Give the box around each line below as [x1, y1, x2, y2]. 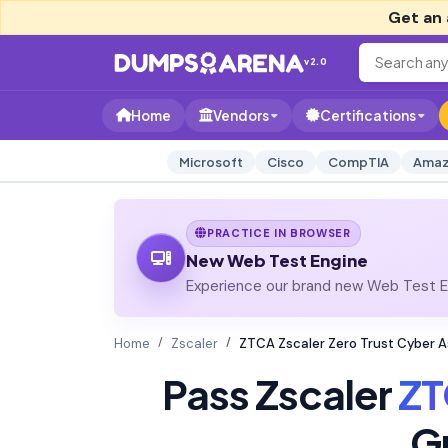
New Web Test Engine [185, 249, 368, 271]
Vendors [213, 107, 269, 124]
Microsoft [178, 154, 243, 170]
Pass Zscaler [162, 367, 398, 419]
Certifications [320, 107, 416, 124]
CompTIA [327, 154, 389, 170]
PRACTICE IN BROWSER [207, 225, 351, 240]
